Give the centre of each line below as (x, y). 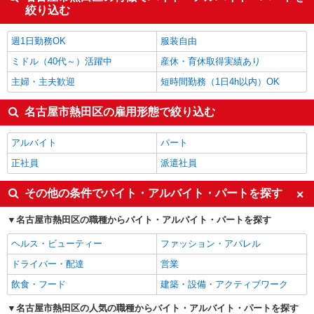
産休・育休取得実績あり (211, 62)
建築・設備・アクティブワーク (224, 285)
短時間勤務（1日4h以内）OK (220, 82)
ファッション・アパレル (211, 244)
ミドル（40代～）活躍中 (62, 62)
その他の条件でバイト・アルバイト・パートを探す (153, 193)
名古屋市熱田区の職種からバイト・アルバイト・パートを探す (144, 220)
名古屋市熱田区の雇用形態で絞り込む (120, 112)
